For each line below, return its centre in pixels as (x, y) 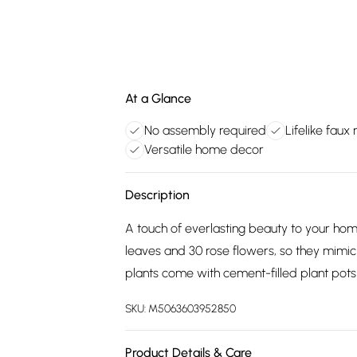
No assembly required (205, 130)
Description (157, 195)
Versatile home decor (204, 149)
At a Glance (158, 98)
